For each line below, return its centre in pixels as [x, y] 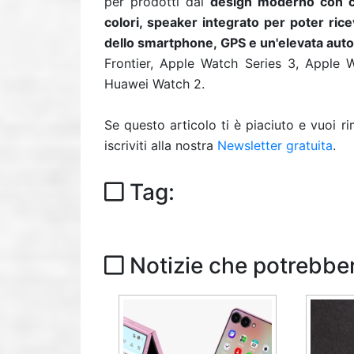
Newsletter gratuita [275, 145]
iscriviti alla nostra [161, 145]
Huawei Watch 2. [154, 84]
